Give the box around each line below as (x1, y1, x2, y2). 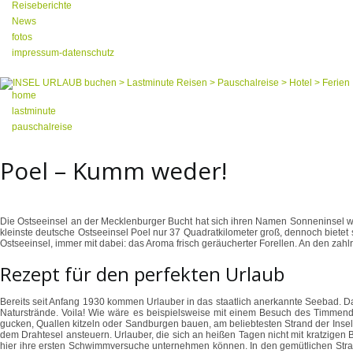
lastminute (12, 106, 56, 117)
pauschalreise (12, 121, 72, 132)
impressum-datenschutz (12, 47, 114, 58)
